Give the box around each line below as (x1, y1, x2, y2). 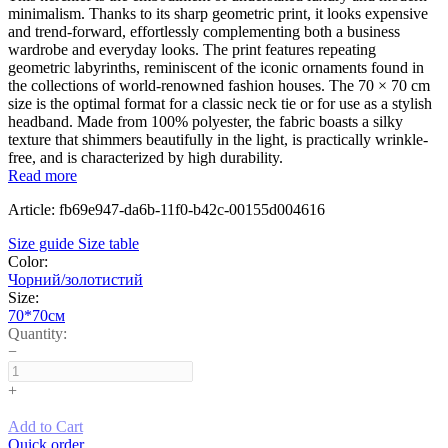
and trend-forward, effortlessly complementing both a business (8, 22, 400, 40)
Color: (8, 252, 48, 270)
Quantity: (8, 324, 67, 342)
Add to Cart (8, 417, 83, 435)
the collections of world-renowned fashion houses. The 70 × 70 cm (8, 76, 430, 94)
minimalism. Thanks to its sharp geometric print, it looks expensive (8, 4, 428, 22)
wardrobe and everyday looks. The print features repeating (8, 40, 376, 58)
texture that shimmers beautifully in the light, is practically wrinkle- (8, 130, 428, 148)
